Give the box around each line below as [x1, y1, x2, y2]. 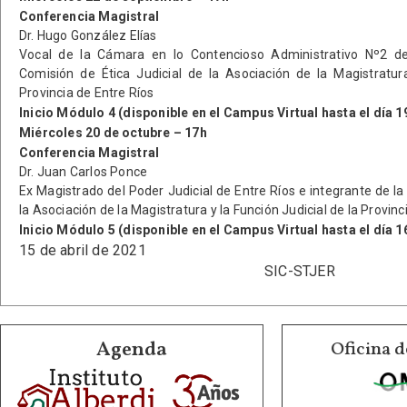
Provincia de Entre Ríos [19, 85, 154, 100]
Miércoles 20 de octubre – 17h [19, 125, 207, 140]
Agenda [96, 336, 167, 364]
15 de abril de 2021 [19, 242, 146, 259]
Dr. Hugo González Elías [19, 28, 157, 43]
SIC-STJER [264, 263, 335, 280]
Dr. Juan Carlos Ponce [19, 164, 148, 179]
